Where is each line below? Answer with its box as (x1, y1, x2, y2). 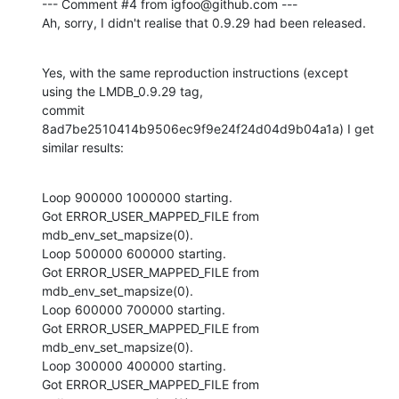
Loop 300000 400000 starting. (42, 357, 226, 373)
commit (42, 102, 85, 118)
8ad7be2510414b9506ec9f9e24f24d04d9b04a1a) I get (42, 120, 374, 136)
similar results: (42, 139, 124, 155)
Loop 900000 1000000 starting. (42, 189, 232, 205)
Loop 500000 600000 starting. (42, 245, 226, 261)
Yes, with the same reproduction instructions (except (42, 64, 348, 80)
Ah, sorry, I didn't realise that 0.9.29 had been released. (42, 14, 366, 30)
